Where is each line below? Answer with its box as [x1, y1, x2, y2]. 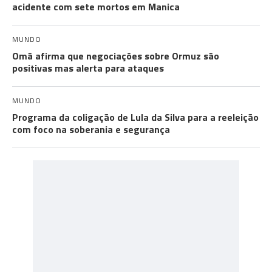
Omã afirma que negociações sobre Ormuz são [12, 49, 219, 63]
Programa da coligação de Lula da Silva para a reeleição [12, 110, 259, 124]
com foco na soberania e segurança [12, 122, 170, 137]
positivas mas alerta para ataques [12, 61, 164, 75]
